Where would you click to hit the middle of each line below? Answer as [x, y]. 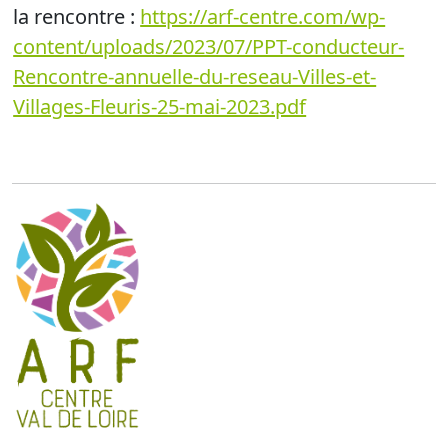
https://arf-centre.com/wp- [263, 17]
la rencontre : [77, 17]
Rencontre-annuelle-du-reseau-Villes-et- [195, 77]
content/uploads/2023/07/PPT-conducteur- [209, 47]
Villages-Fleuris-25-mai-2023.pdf [160, 107]
